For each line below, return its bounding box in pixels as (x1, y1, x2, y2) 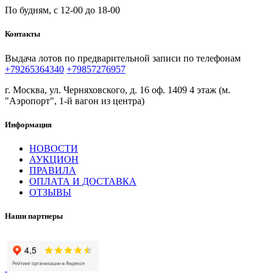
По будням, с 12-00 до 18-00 (5, 5, 120, 16)
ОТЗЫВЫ (29, 186, 71, 197)
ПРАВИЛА (29, 165, 76, 175)
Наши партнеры (5, 211, 63, 221)
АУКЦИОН (29, 154, 79, 165)
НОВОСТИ (29, 143, 78, 154)
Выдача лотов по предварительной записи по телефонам (5, 52, 241, 63)
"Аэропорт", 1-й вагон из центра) (5, 95, 144, 106)
